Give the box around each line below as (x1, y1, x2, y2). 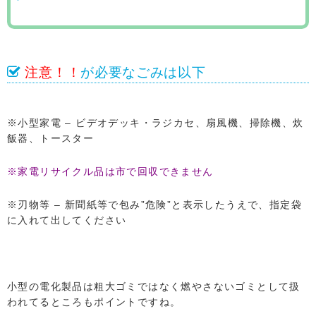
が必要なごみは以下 (80, 64, 206, 80)
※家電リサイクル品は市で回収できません (7, 165, 214, 177)
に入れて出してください (7, 214, 127, 226)
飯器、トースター (7, 132, 95, 144)
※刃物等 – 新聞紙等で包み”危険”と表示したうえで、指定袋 (7, 198, 302, 210)
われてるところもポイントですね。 (7, 296, 181, 308)
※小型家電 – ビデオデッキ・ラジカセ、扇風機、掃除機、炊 (7, 116, 304, 128)
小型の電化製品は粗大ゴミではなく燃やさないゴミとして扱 (7, 280, 300, 292)
